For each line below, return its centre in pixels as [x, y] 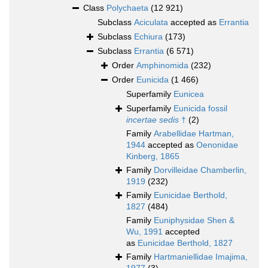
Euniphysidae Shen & [194, 220]
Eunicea [189, 94]
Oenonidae [217, 145]
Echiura [148, 37]
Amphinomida [162, 66]
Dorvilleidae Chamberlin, [200, 170]
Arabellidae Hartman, [194, 134]
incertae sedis [153, 120]
